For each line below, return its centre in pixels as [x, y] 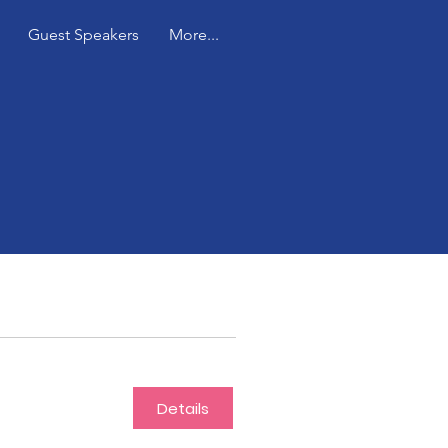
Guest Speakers [83, 34]
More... [193, 34]
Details [183, 408]
